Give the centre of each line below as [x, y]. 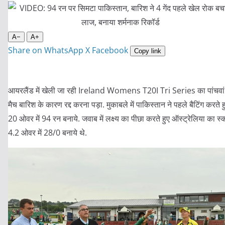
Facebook [110, 50]
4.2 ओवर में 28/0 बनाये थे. [47, 133]
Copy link [148, 51]
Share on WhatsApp [46, 50]
